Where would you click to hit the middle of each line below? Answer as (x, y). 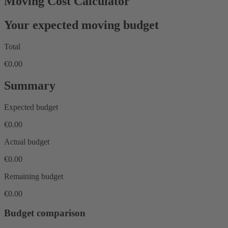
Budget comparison (45, 213)
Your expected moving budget (81, 25)
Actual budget (27, 141)
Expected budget (31, 107)
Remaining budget (34, 176)
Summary (30, 85)
